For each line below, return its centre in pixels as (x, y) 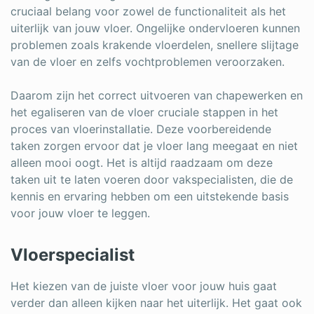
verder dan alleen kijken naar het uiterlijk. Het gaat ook (156, 303)
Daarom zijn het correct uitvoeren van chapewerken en (157, 96)
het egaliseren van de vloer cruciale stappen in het (144, 112)
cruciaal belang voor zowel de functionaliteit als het (148, 12)
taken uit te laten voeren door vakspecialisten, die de (152, 180)
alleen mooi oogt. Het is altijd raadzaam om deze (142, 163)
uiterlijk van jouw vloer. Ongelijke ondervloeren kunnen (155, 28)
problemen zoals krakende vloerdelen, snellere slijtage (155, 45)
